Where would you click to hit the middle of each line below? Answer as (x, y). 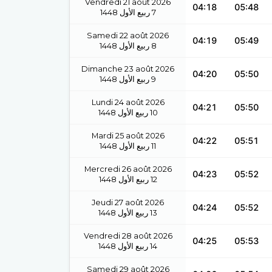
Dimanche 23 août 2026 (128, 69)
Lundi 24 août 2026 (128, 102)
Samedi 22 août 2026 (128, 36)
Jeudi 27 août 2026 (128, 202)
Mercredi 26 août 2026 (128, 169)
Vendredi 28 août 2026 (128, 236)
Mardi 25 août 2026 (128, 136)
